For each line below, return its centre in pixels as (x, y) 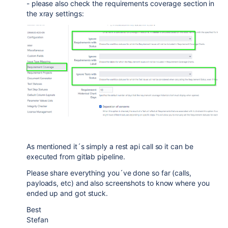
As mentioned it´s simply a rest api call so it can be (110, 147)
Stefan (37, 220)
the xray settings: (55, 14)
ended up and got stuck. (67, 193)
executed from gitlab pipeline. (76, 157)
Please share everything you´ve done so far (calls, (109, 173)
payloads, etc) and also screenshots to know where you (118, 183)
